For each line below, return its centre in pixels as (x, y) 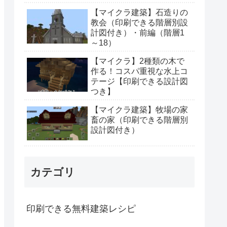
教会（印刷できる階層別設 (139, 22)
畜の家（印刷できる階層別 (139, 120)
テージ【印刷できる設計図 (139, 81)
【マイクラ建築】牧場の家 (139, 109)
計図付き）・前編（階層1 (138, 32)
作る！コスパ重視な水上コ (139, 71)
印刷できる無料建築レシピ (81, 209)
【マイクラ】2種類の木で (138, 61)
